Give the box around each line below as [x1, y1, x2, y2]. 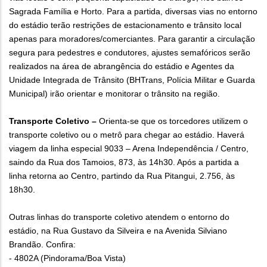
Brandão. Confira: [9, 240, 76, 250]
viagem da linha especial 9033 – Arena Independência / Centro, [9, 144, 249, 154]
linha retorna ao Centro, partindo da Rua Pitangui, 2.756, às [9, 171, 235, 181]
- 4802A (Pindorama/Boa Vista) [9, 253, 126, 263]
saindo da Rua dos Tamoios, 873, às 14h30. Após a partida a [9, 157, 239, 167]
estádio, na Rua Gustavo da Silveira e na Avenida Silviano [9, 226, 227, 236]
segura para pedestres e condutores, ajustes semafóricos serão [9, 48, 250, 58]
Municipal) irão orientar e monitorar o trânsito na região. [9, 89, 220, 99]
